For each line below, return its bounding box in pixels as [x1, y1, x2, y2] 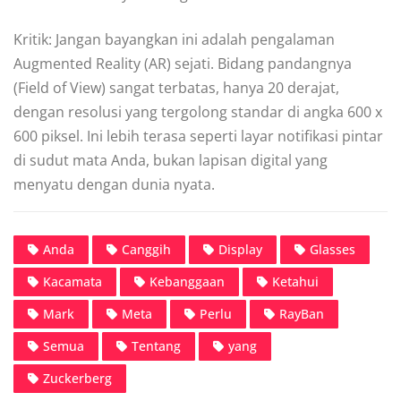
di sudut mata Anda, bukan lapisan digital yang [13, 149, 328, 170]
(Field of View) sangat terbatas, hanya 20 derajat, [13, 77, 339, 98]
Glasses [310, 240, 355, 258]
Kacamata [43, 272, 102, 290]
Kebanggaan [149, 272, 225, 290]
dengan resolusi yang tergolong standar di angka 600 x [13, 101, 382, 122]
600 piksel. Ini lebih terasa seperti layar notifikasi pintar [13, 125, 383, 146]
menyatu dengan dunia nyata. [13, 174, 215, 194]
